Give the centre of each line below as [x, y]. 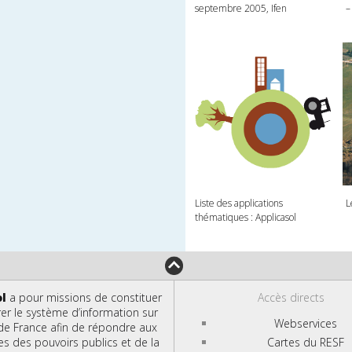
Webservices [305, 323]
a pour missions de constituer [84, 297]
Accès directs [291, 297]
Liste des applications [239, 203]
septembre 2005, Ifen [241, 9]
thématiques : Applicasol [246, 217]
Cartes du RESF [305, 342]
